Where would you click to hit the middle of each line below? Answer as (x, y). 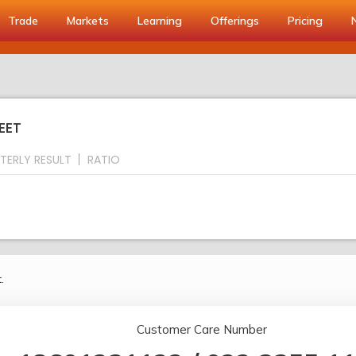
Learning (160, 21)
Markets (88, 21)
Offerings (235, 21)
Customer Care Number (201, 330)
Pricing (305, 21)
